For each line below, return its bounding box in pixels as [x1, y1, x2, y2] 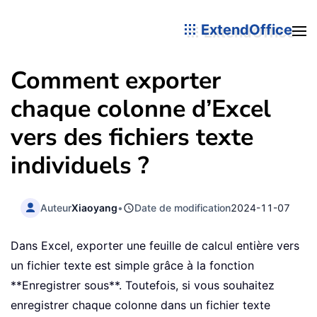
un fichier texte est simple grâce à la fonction [11, 258, 254, 273]
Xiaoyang [71, 201, 118, 214]
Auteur [40, 201, 72, 214]
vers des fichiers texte [11, 121, 253, 154]
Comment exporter [11, 64, 221, 97]
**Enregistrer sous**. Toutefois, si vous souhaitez [11, 278, 275, 293]
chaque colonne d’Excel [11, 93, 271, 125]
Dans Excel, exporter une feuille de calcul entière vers [11, 238, 299, 253]
